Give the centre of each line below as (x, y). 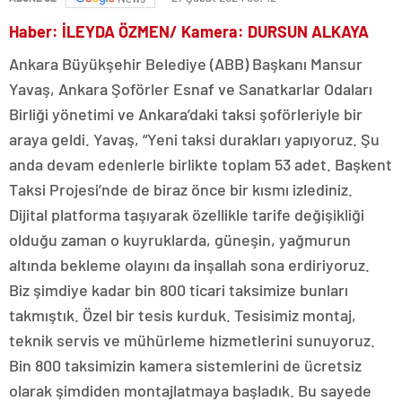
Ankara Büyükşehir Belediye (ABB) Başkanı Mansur (186, 64)
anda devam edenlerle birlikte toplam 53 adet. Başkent (201, 165)
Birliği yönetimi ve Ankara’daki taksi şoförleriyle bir (186, 114)
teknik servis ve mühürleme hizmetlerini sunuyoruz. (192, 341)
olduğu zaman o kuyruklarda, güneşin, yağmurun (180, 240)
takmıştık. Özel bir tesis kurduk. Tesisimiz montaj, (183, 315)
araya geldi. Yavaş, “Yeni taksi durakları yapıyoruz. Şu (194, 140)
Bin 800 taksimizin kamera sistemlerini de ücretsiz (185, 366)
